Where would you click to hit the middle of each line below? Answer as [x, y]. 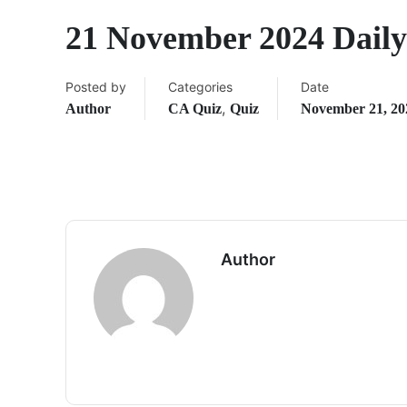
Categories [200, 87]
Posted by [96, 87]
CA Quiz [195, 109]
